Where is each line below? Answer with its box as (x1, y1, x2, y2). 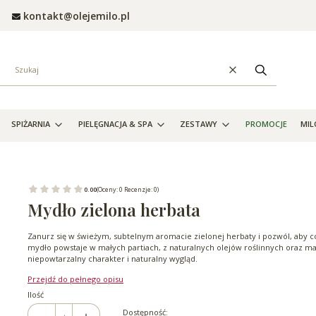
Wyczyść (231, 68, 263, 80)
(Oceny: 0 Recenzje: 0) (97, 184, 159, 194)
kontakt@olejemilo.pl (23, 8, 130, 23)
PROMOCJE (245, 119, 287, 130)
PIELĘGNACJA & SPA (78, 119, 152, 130)
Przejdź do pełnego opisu (28, 273, 123, 284)
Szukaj (260, 68, 284, 80)
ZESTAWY (180, 119, 217, 130)
